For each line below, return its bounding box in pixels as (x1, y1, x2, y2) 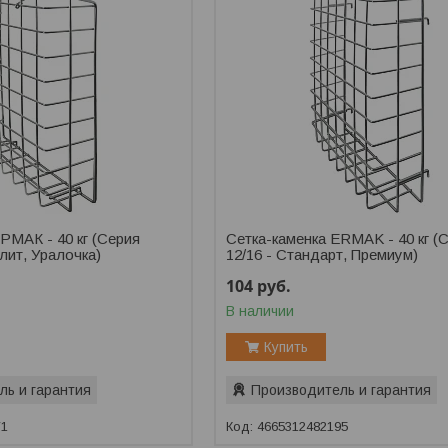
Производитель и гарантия (251, 382, 432, 399)
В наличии (226, 303, 295, 320)
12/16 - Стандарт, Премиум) (226, 246, 419, 264)
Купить (263, 339, 308, 356)
